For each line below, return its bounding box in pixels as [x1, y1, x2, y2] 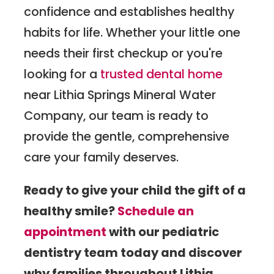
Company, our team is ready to [24, 107, 209, 125]
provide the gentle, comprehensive [24, 128, 230, 146]
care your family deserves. [24, 149, 179, 166]
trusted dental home [100, 65, 223, 83]
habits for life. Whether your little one [24, 24, 241, 42]
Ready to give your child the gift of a [24, 181, 246, 199]
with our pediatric [106, 223, 220, 240]
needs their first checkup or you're [24, 45, 223, 62]
